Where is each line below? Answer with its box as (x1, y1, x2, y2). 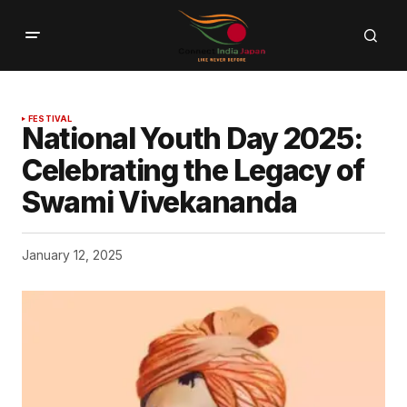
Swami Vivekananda (22, 184, 297, 221)
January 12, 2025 (22, 247, 123, 263)
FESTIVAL (28, 114, 73, 124)
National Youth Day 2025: (22, 121, 362, 157)
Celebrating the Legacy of (22, 153, 364, 189)
